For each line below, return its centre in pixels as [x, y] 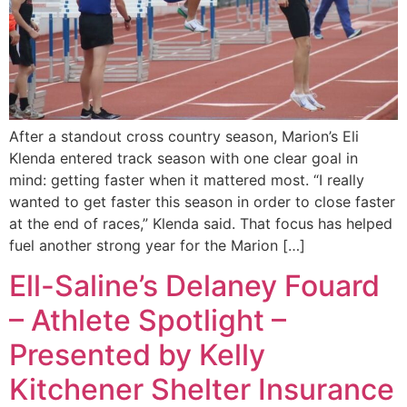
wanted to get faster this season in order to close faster [202, 201]
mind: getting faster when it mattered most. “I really [187, 179]
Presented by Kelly [137, 355]
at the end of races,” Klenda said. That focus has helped [201, 223]
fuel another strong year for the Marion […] [157, 245]
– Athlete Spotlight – [148, 321]
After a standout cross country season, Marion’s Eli [184, 136]
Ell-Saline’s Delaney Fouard [194, 286]
